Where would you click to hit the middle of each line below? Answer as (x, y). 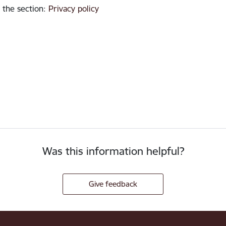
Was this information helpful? (113, 151)
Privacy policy (73, 9)
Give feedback (113, 184)
